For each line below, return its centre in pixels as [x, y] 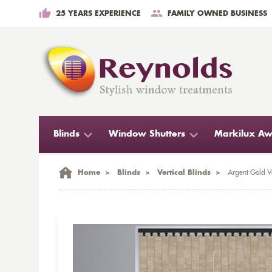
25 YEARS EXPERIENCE [98, 13]
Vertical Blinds [184, 172]
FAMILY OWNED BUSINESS [217, 13]
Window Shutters [147, 134]
